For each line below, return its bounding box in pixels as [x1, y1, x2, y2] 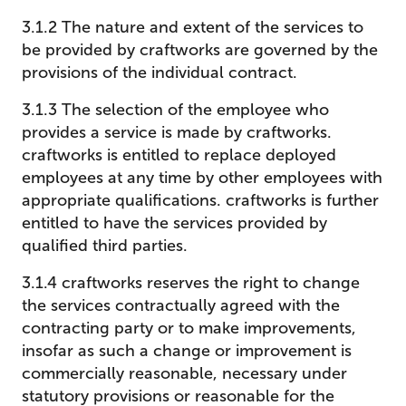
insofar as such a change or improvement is [22, 341, 352, 361]
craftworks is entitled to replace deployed [22, 145, 336, 165]
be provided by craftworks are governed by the [22, 40, 378, 60]
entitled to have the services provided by [22, 213, 327, 233]
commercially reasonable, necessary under [22, 363, 347, 383]
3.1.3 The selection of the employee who [22, 100, 329, 120]
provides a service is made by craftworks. [22, 122, 332, 142]
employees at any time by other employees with [22, 168, 382, 188]
